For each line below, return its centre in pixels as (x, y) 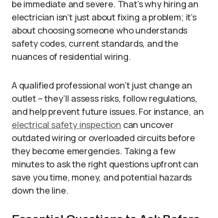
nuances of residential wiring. (71, 56)
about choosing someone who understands (100, 30)
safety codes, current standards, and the (95, 43)
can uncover (147, 125)
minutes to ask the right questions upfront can (105, 164)
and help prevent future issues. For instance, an (108, 111)
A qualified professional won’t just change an (102, 85)
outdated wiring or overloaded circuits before (103, 138)
